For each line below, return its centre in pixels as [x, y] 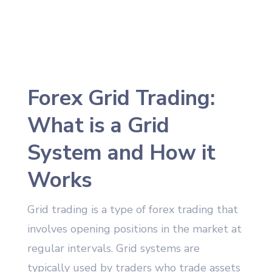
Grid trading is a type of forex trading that [132, 210]
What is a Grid [98, 126]
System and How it [121, 153]
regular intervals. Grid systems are [113, 249]
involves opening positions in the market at [134, 229]
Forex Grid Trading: [121, 98]
